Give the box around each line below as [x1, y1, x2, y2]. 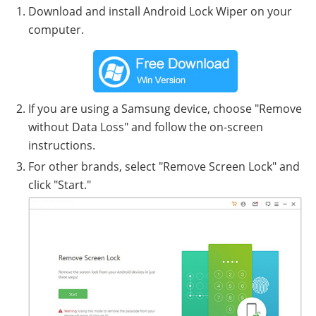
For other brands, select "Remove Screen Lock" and [28, 159, 300, 175]
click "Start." [28, 177, 91, 193]
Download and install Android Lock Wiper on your [28, 4, 292, 20]
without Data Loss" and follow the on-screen [28, 119, 263, 135]
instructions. [28, 138, 95, 154]
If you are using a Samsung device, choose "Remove [28, 101, 302, 117]
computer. [28, 22, 84, 38]
